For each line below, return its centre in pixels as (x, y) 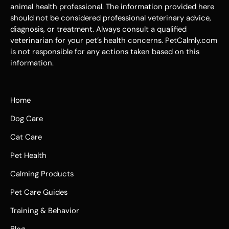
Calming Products (42, 174)
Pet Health (28, 156)
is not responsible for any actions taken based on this (105, 51)
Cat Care (26, 137)
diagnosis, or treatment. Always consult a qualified (98, 29)
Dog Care (27, 119)
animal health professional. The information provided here (112, 6)
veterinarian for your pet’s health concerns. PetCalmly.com (114, 40)
